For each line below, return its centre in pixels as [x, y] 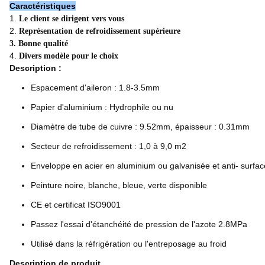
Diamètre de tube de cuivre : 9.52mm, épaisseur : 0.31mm [140, 127]
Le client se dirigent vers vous [72, 19]
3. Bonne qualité [39, 43]
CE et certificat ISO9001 [76, 205]
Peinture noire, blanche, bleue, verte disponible [119, 185]
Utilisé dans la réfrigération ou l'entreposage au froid [129, 244]
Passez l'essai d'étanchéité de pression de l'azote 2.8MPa [139, 224]
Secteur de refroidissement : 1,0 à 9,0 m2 [109, 146]
